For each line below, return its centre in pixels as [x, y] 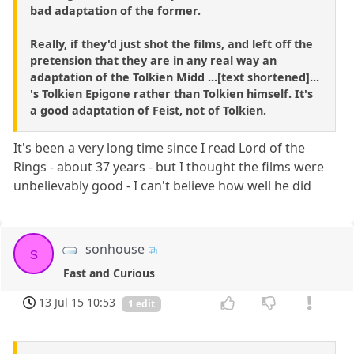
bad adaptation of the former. [115, 11]
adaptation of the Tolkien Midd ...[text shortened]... [175, 77]
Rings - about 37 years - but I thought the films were [169, 167]
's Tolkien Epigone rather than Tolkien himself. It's [171, 94]
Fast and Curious [109, 273]
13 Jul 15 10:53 [77, 303]
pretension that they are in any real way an [153, 61]
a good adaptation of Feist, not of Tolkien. [148, 111]
